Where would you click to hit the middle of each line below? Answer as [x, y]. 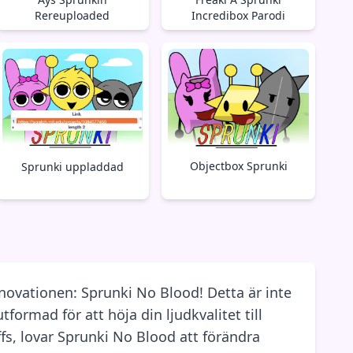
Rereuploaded [72, 15]
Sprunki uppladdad [72, 167]
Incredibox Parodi [239, 15]
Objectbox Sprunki [238, 165]
